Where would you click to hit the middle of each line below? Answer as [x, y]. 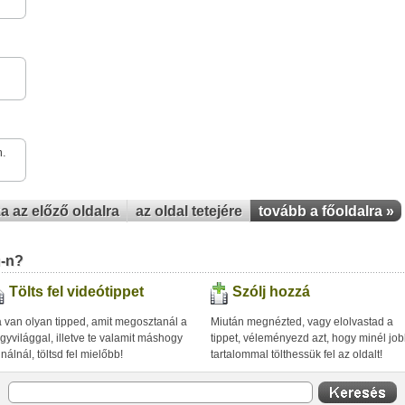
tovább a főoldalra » [326, 211]
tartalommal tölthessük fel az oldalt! [297, 354]
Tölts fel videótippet [76, 292]
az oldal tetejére [189, 211]
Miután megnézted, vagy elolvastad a [302, 322]
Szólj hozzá [271, 292]
